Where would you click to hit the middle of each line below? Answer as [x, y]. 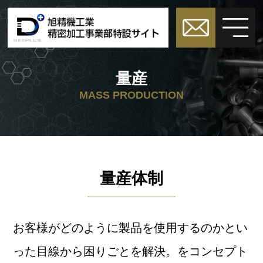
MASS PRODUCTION [131, 95]
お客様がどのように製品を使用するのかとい [131, 227]
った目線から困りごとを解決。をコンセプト [131, 251]
